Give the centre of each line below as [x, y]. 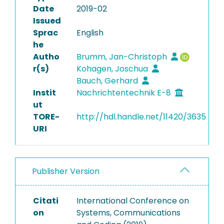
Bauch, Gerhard [108, 81]
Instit [44, 93]
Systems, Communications [128, 213]
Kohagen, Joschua [113, 69]
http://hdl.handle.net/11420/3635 [141, 117]
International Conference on [132, 201]
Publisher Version [66, 171]
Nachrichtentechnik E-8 [124, 93]
